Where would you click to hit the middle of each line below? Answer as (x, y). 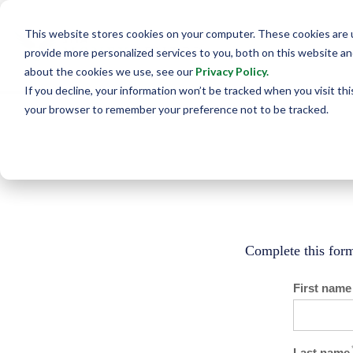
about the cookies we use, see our (110, 71)
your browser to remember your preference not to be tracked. (176, 109)
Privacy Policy (230, 71)
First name (322, 288)
